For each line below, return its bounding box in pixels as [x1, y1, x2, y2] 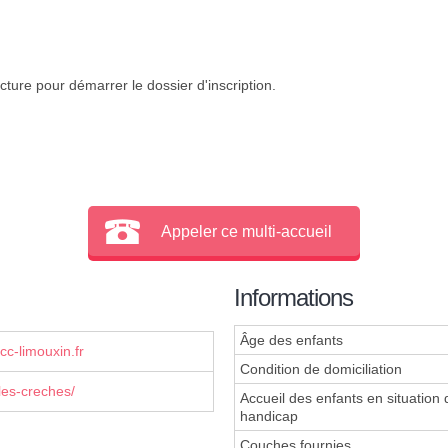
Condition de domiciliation [240, 361, 402, 378]
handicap [240, 408, 298, 425]
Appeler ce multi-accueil [161, 222, 333, 240]
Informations [234, 284, 353, 312]
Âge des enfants [240, 332, 343, 349]
